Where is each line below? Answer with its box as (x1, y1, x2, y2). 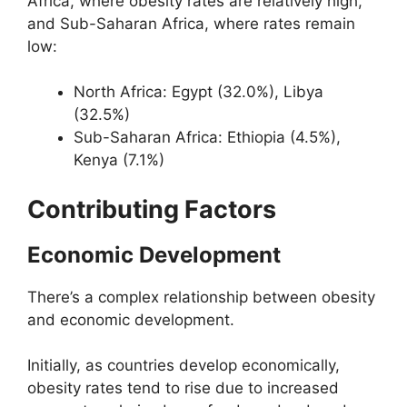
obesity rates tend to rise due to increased (27, 379, 339, 398)
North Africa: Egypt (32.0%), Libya (74, 83, 323, 102)
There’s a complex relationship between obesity (27, 287, 375, 306)
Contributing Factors (27, 194, 276, 224)
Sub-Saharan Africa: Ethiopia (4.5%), (74, 128, 341, 147)
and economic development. (27, 310, 234, 329)
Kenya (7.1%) (74, 151, 164, 170)
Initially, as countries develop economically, (27, 356, 340, 375)
